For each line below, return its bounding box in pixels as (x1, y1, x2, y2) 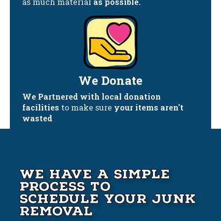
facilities (22, 102, 59, 112)
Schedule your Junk (20, 189, 196, 208)
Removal (20, 202, 93, 220)
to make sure (59, 102, 114, 112)
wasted (22, 112, 52, 123)
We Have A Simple (20, 165, 170, 183)
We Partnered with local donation (22, 91, 161, 102)
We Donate (78, 72, 143, 88)
